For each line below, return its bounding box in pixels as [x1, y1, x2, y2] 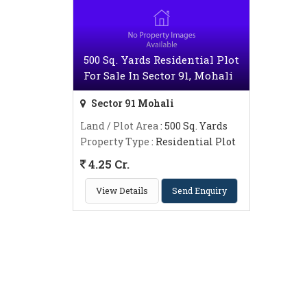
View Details [96, 185, 149, 196]
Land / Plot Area [80, 119, 158, 132]
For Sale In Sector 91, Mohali [84, 69, 233, 82]
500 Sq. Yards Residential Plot [84, 53, 239, 66]
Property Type [80, 135, 149, 148]
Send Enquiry [172, 185, 228, 196]
